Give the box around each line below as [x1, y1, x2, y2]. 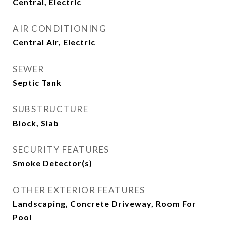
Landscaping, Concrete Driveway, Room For [13, 199, 196, 208]
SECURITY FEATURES [13, 144, 109, 155]
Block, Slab [13, 118, 59, 128]
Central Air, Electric [13, 37, 95, 47]
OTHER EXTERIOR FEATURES [13, 185, 145, 195]
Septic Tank [13, 78, 62, 87]
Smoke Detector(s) [13, 158, 92, 168]
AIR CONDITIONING [13, 23, 106, 34]
